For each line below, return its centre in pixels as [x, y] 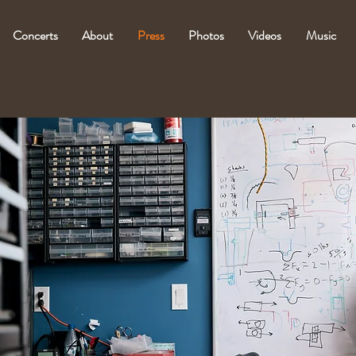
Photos [207, 35]
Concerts [36, 35]
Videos [265, 35]
